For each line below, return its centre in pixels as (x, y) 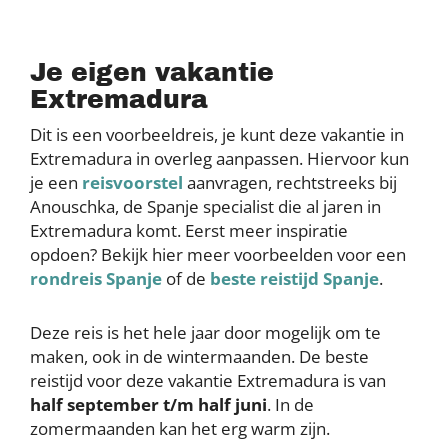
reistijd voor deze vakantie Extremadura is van (208, 380)
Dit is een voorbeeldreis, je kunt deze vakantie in (217, 134)
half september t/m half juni (148, 404)
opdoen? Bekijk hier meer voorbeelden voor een (218, 254)
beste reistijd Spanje (294, 278)
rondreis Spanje (96, 278)
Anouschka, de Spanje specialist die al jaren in (205, 206)
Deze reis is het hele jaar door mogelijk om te (205, 332)
